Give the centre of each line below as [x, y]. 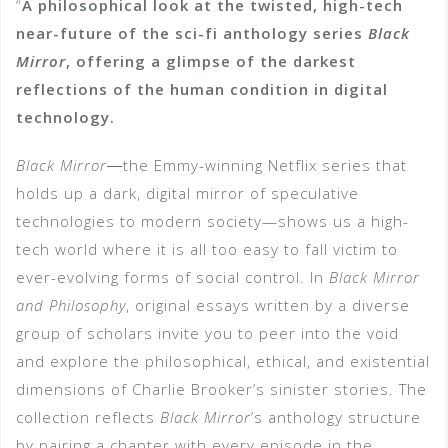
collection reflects [88, 416]
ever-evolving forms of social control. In [172, 276]
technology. [65, 116]
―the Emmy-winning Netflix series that [257, 164]
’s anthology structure [336, 416]
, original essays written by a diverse [268, 304]
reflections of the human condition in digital [202, 88]
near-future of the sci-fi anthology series [192, 32]
